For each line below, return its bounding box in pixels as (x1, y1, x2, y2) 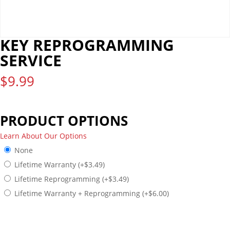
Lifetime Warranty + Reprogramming (14, 188, 142, 198)
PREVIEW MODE (67, 211, 163, 226)
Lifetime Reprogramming (14, 174, 102, 184)
